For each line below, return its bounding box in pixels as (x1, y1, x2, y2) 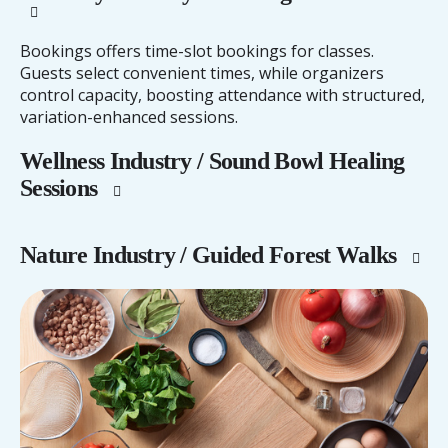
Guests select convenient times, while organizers (20, 62, 384, 85)
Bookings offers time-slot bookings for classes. (20, 40, 374, 63)
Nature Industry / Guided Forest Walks (20, 242, 402, 269)
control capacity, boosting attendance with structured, (20, 84, 425, 107)
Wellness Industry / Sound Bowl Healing (20, 148, 405, 175)
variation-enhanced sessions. (20, 106, 238, 129)
